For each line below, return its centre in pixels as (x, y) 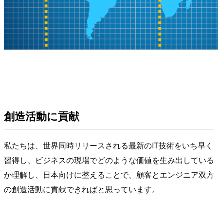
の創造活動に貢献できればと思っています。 (82, 189)
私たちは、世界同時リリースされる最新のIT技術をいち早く (109, 145)
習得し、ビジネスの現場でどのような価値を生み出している (109, 160)
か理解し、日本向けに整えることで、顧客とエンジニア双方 (109, 174)
